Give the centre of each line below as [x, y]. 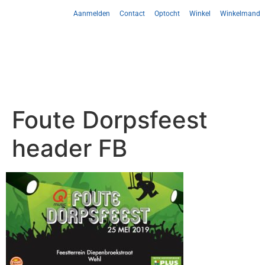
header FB [70, 148]
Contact [132, 14]
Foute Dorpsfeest [110, 119]
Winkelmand [240, 14]
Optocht [167, 14]
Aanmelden [92, 14]
